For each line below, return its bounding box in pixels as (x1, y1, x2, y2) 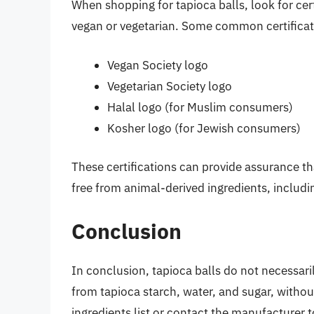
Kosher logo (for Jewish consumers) (107, 120, 301, 136)
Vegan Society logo (107, 57, 208, 73)
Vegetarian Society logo (107, 78, 232, 94)
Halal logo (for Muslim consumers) (107, 99, 293, 115)
